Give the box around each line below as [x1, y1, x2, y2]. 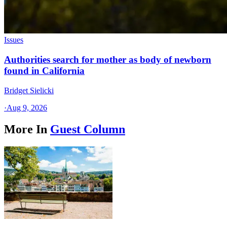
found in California [4, 65, 85, 77]
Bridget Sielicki [4, 86, 54, 95]
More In [4, 122, 47, 136]
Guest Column [50, 122, 125, 136]
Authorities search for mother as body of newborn [4, 54, 211, 65]
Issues [4, 35, 23, 45]
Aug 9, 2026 [7, 103, 47, 112]
